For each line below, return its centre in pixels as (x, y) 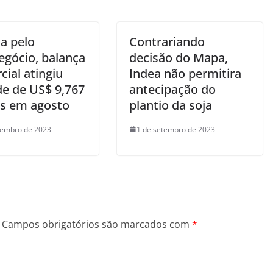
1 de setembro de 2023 (176, 129)
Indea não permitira (185, 73)
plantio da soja (171, 105)
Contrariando (167, 41)
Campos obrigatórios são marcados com (97, 224)
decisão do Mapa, (179, 57)
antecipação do (172, 89)
